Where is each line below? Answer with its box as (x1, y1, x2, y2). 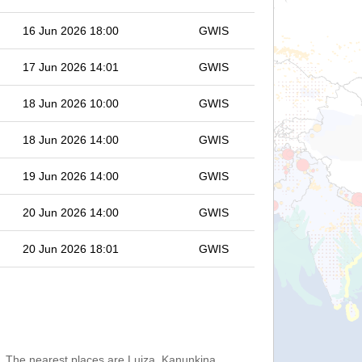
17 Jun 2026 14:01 (23, 61, 119, 74)
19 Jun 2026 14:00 (23, 170, 119, 183)
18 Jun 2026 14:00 (23, 133, 119, 146)
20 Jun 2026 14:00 (23, 206, 119, 219)
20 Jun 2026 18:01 (23, 242, 119, 255)
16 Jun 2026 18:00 (23, 24, 119, 37)
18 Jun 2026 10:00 (23, 97, 119, 110)
